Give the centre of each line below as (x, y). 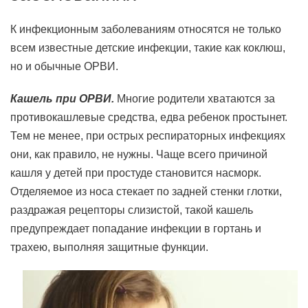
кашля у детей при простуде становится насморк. (136, 173)
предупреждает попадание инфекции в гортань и (136, 229)
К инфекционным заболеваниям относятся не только (146, 29)
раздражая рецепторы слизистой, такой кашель (132, 210)
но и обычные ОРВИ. (64, 66)
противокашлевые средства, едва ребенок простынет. (149, 117)
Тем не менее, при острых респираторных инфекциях (148, 136)
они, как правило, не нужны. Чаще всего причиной (139, 154)
